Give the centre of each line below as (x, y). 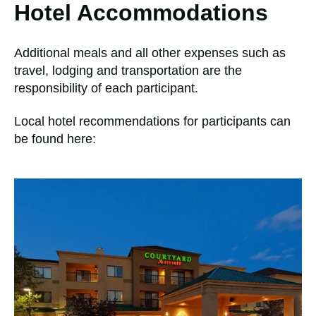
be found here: (55, 139)
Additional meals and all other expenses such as (150, 53)
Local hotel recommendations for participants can (152, 122)
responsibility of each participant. (108, 88)
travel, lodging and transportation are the (128, 70)
